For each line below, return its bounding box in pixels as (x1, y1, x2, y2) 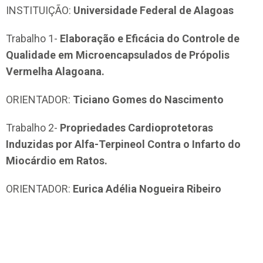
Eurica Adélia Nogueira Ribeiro (73, 183, 221, 195)
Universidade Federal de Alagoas (73, 4, 234, 17)
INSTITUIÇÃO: (6, 4, 73, 17)
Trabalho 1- (6, 32, 60, 45)
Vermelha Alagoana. (6, 65, 104, 78)
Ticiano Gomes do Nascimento (70, 93, 224, 106)
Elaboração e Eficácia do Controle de (60, 32, 240, 45)
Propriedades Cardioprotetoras (60, 122, 213, 134)
